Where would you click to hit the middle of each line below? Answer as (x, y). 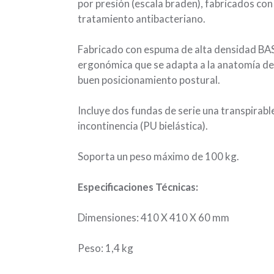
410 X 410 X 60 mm (185, 217)
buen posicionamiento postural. (149, 80)
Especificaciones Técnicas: (138, 187)
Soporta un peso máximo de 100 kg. (159, 156)
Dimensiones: (109, 217)
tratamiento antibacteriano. (142, 18)
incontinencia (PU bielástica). (143, 125)
